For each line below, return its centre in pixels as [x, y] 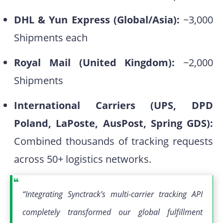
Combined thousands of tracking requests [113, 141]
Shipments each [51, 37]
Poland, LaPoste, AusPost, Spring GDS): [113, 123]
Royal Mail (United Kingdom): [95, 62]
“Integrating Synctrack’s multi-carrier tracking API [112, 194]
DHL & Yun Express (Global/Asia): [97, 19]
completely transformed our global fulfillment [112, 212]
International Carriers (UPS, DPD [113, 105]
